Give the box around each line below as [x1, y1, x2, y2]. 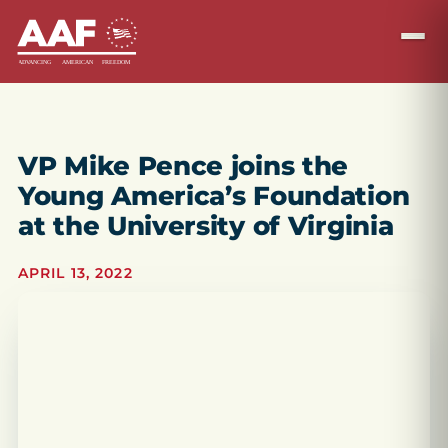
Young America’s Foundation [18, 180, 410, 212]
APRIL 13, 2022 [18, 264, 133, 282]
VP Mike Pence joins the [18, 150, 349, 182]
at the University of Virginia [18, 210, 394, 242]
